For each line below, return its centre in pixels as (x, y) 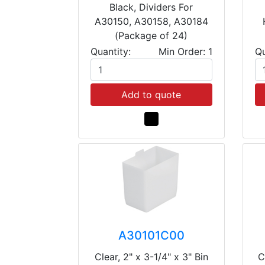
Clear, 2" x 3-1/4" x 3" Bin (151, 256)
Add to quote (151, 95)
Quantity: (111, 52)
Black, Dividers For (151, 7)
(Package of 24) (151, 36)
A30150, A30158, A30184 (151, 22)
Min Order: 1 (185, 52)
